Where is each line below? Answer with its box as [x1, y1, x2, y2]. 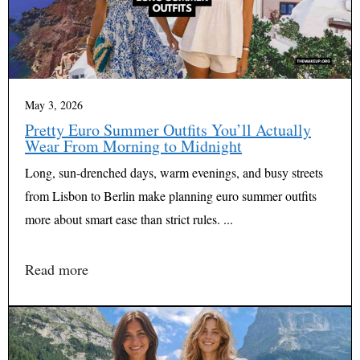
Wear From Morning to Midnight [25, 135, 242, 157]
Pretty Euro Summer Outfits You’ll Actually [25, 119, 311, 141]
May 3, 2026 [25, 97, 83, 113]
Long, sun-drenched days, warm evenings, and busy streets [25, 164, 323, 182]
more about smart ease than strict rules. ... [25, 211, 233, 228]
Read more [25, 260, 88, 280]
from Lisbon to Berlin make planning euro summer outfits [25, 187, 317, 205]
